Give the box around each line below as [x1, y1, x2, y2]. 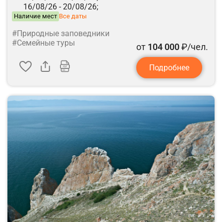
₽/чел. [179, 41, 208, 52]
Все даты [59, 12, 87, 20]
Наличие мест [14, 12, 57, 20]
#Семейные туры [12, 38, 75, 48]
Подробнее [149, 62, 189, 72]
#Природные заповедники [12, 28, 110, 38]
